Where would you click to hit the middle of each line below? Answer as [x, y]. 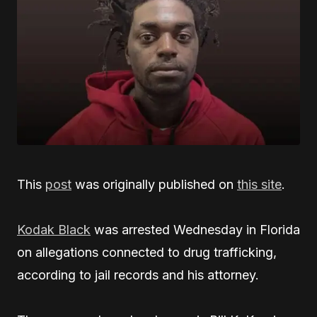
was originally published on [154, 184]
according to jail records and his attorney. [138, 275]
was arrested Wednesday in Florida [195, 229]
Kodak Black [54, 229]
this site [259, 184]
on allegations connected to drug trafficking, [147, 252]
